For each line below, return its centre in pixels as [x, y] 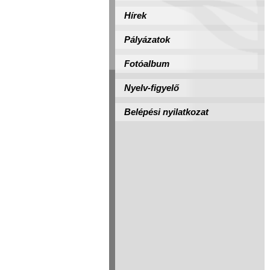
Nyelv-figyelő [152, 88]
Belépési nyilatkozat [166, 112]
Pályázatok [147, 40]
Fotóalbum [147, 64]
